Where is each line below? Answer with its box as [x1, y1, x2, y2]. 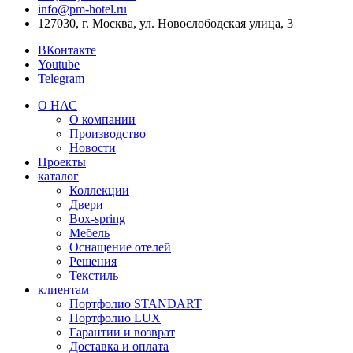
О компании [69, 113, 136, 127]
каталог [38, 169, 79, 184]
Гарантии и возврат [69, 325, 175, 340]
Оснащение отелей [69, 240, 171, 255]
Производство [69, 127, 146, 141]
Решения [69, 255, 117, 269]
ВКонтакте [38, 43, 96, 58]
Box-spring [69, 212, 125, 226]
